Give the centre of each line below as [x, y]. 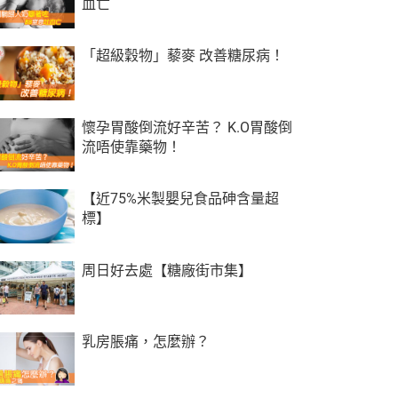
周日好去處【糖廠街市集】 [167, 270]
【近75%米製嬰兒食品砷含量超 [180, 199]
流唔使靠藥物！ [131, 147]
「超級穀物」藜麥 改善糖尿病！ [183, 56]
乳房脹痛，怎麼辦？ [145, 342]
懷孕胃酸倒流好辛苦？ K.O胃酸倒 [187, 127]
